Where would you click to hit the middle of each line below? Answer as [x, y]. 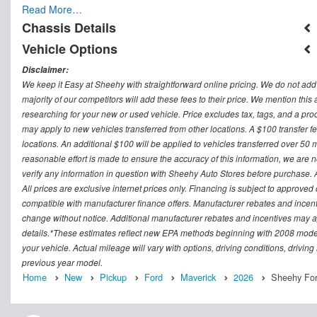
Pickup [113, 277]
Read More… [52, 10]
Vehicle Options [70, 49]
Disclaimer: [45, 70]
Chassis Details [69, 28]
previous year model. [62, 263]
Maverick [198, 277]
